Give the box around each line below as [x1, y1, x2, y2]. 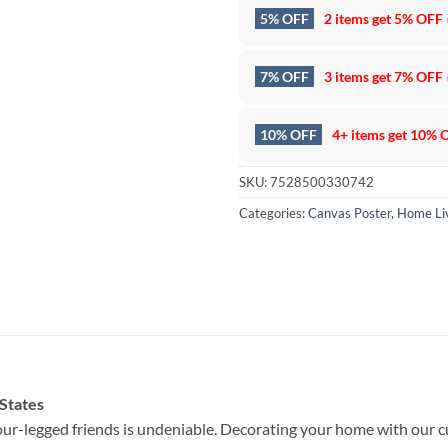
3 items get [321, 67, 394, 85]
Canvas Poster [308, 204, 391, 221]
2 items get [321, 9, 394, 27]
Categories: [239, 204, 308, 221]
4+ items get [329, 125, 410, 143]
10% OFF [260, 125, 317, 143]
